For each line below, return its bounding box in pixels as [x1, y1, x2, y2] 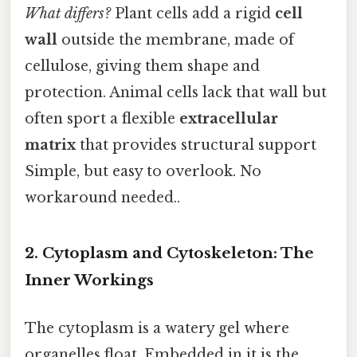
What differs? [25, 4, 111, 22]
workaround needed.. [25, 188, 180, 206]
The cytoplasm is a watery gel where [25, 319, 289, 337]
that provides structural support [76, 135, 316, 154]
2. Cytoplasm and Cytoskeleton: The [25, 244, 314, 263]
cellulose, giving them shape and [25, 57, 260, 75]
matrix [25, 135, 76, 154]
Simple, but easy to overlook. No [25, 162, 261, 180]
